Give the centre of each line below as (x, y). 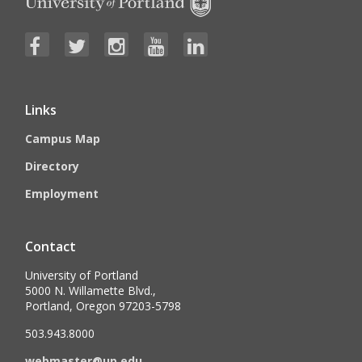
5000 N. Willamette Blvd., (91, 291)
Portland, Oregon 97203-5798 (103, 306)
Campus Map (63, 139)
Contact (51, 247)
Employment (62, 194)
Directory (53, 166)
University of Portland (82, 276)
